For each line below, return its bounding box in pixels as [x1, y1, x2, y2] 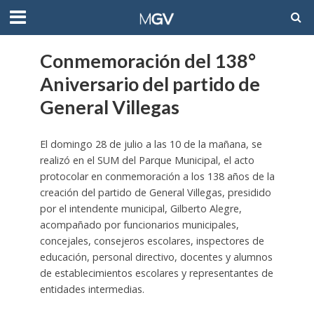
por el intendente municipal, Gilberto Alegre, [39, 202, 242, 215]
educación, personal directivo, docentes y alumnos [39, 250, 273, 264]
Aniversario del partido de [39, 72, 260, 95]
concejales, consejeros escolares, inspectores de [39, 234, 264, 247]
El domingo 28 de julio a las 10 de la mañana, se [39, 137, 262, 151]
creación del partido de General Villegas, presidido [39, 186, 271, 199]
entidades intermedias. [39, 282, 144, 296]
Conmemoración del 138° [39, 49, 256, 72]
